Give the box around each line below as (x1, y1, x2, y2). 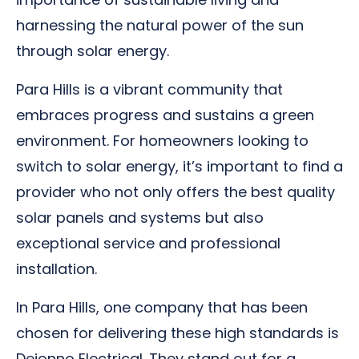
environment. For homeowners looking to (16, 131, 309, 151)
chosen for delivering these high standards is (16, 323, 339, 343)
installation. (16, 259, 97, 279)
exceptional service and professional (16, 233, 280, 253)
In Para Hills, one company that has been (16, 297, 308, 317)
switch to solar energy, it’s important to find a (16, 156, 343, 176)
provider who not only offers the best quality (16, 182, 335, 202)
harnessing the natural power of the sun (16, 15, 304, 35)
